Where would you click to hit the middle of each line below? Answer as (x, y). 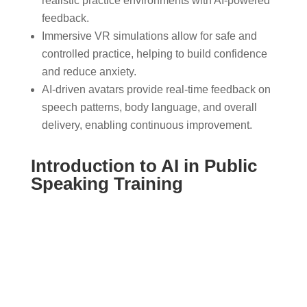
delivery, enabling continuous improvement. (147, 125)
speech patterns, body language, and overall (149, 107)
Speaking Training (107, 183)
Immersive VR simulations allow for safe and (149, 36)
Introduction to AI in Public (144, 165)
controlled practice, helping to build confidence (154, 53)
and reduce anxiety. (89, 71)
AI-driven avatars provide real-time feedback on (156, 89)
